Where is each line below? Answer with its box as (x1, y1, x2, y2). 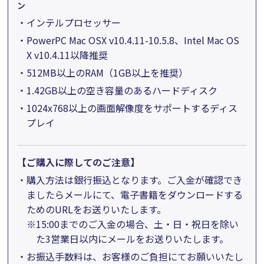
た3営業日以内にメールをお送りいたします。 (36, 232, 229, 246)
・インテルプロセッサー (17, 15, 121, 29)
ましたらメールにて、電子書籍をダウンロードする (27, 187, 243, 202)
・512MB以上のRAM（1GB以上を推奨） (17, 65, 189, 80)
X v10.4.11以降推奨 (27, 48, 108, 62)
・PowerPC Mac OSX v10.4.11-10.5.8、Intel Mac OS (17, 33, 240, 47)
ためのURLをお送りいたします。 (27, 202, 167, 216)
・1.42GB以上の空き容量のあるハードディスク (17, 83, 218, 97)
